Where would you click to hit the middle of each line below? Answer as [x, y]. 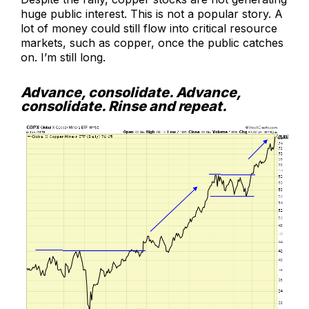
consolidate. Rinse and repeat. [124, 106]
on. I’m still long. [63, 57]
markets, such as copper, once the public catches [152, 42]
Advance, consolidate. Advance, [131, 92]
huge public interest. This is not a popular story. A [152, 13]
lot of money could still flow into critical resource [149, 28]
